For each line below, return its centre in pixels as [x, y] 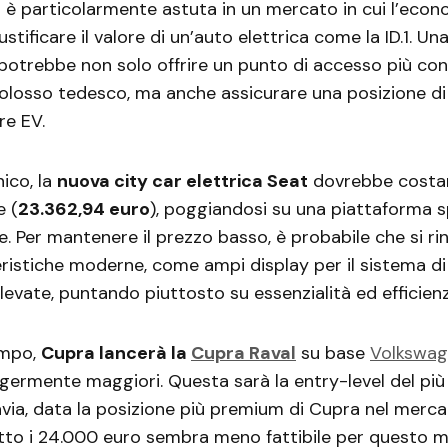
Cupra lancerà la [116, 352]
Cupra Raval [243, 352]
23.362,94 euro [84, 208]
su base [333, 352]
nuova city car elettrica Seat [182, 180]
